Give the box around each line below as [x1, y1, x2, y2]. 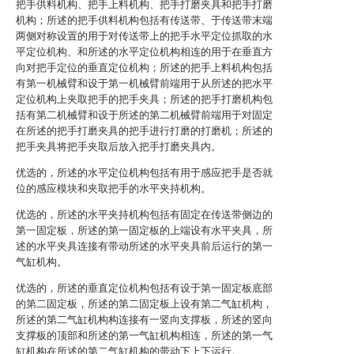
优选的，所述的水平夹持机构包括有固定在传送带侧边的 [16, 209, 273, 220]
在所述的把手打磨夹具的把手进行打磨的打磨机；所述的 [16, 125, 273, 137]
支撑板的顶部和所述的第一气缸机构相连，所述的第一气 [16, 330, 273, 341]
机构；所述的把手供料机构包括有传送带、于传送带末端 [16, 14, 273, 26]
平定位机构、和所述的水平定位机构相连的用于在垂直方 [16, 46, 273, 58]
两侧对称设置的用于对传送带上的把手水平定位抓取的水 [16, 30, 273, 42]
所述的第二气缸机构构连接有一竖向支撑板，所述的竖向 [16, 314, 273, 326]
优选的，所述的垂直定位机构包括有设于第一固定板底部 [16, 282, 273, 294]
